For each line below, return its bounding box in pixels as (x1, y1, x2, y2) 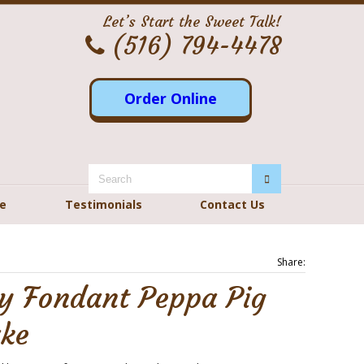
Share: (277, 255, 305, 269)
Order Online (124, 89, 217, 108)
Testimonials (65, 197, 142, 212)
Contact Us (199, 197, 265, 212)
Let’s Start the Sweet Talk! (103, 12, 281, 31)
